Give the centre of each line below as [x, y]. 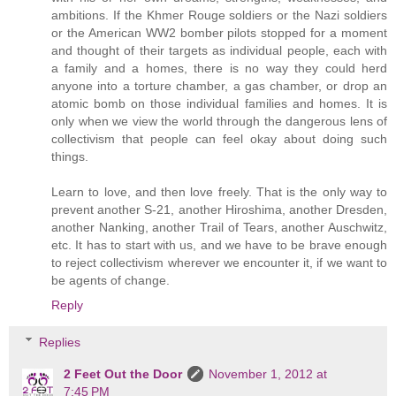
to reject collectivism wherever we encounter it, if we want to [219, 263]
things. [70, 157]
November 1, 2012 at [268, 373]
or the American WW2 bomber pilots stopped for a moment [219, 33]
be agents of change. [110, 281]
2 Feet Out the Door [123, 373]
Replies [60, 342]
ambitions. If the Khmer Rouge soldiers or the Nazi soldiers [219, 15]
